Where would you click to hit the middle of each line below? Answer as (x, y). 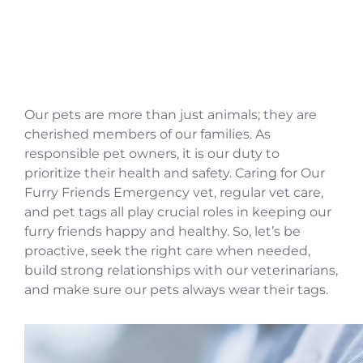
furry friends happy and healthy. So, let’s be (162, 231)
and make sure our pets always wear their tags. (176, 289)
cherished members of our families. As (147, 134)
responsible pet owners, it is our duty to (152, 153)
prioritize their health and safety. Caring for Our (175, 173)
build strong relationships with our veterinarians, (181, 270)
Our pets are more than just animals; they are (171, 114)
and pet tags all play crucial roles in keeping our (178, 211)
